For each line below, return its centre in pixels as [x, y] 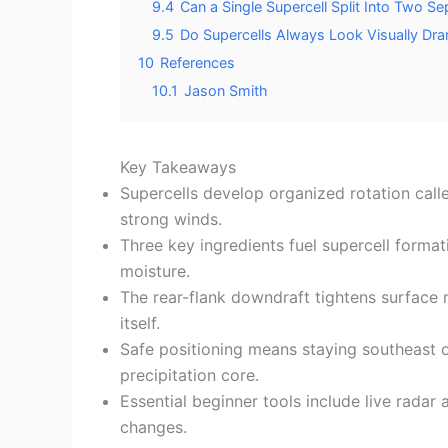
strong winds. [171, 219]
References [197, 62]
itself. [140, 323]
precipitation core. [189, 375]
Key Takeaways [178, 167]
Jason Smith [226, 90]
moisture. [155, 271]
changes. [153, 427]
